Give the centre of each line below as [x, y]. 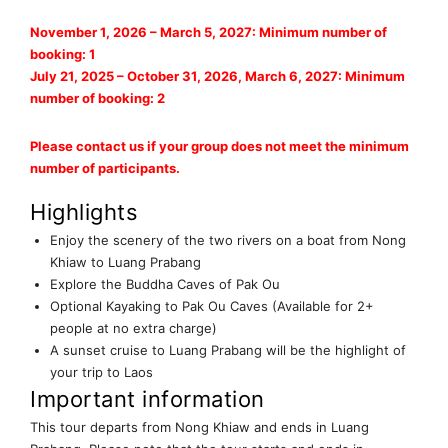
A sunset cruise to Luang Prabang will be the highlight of [228, 350]
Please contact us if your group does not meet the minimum [219, 146]
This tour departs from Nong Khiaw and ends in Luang [199, 427]
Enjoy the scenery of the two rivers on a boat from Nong [228, 240]
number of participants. [105, 168]
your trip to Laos [101, 372]
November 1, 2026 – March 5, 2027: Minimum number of [208, 32]
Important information [147, 399]
